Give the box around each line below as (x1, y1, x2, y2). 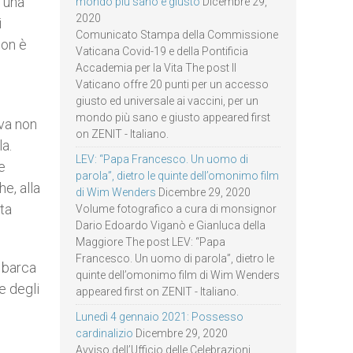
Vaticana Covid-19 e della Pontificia (76, 45, 248, 58)
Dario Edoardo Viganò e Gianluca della (76, 219, 266, 232)
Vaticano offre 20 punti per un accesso (76, 78, 269, 91)
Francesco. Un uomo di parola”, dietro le (76, 252, 274, 265)
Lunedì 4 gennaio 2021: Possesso (76, 310, 243, 323)
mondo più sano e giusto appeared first (76, 111, 270, 124)
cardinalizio (76, 327, 133, 340)
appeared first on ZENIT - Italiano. (76, 285, 239, 298)
